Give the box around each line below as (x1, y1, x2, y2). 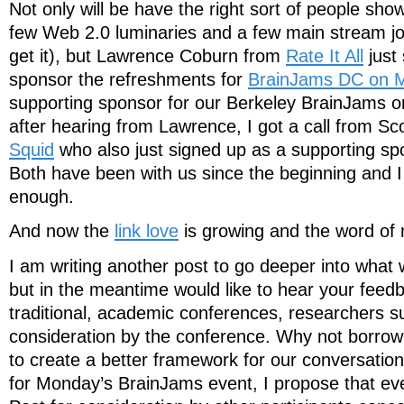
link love (115, 221, 179, 242)
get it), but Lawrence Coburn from (9, 45, 286, 66)
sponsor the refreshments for (9, 69, 248, 89)
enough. (9, 186, 74, 207)
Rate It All (286, 45, 363, 66)
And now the (9, 221, 115, 242)
